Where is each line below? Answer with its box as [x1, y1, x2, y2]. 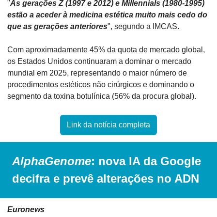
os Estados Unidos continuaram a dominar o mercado [7, 57, 191, 66]
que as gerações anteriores [7, 22, 108, 31]
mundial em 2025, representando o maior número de [7, 69, 187, 77]
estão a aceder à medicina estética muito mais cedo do [7, 11, 207, 19]
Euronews [7, 205, 45, 214]
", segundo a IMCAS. [108, 22, 179, 31]
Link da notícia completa [67, 121, 150, 129]
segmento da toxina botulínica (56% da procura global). [7, 92, 196, 101]
